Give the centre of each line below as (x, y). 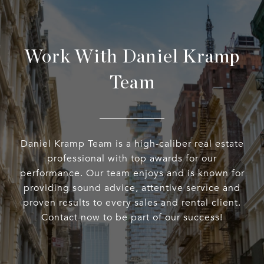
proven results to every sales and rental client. (132, 203)
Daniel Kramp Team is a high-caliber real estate (132, 144)
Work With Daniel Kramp (132, 57)
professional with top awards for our (132, 159)
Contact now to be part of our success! (132, 218)
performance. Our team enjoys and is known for (132, 174)
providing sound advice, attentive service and (132, 188)
